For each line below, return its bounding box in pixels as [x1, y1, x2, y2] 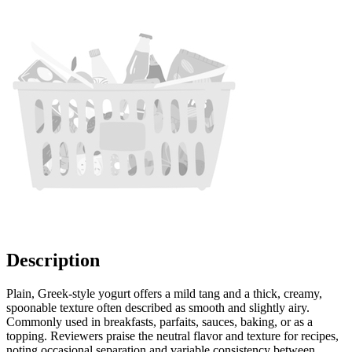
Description [6, 250, 100, 271]
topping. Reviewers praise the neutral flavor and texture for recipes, [6, 328, 339, 343]
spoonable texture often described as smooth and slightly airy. [6, 300, 310, 314]
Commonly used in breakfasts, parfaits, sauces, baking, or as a [6, 314, 313, 328]
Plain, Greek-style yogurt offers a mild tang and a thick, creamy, [6, 286, 322, 300]
